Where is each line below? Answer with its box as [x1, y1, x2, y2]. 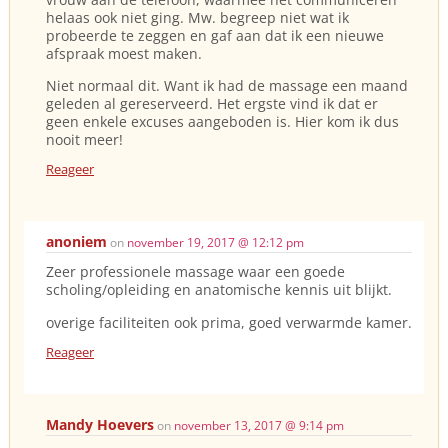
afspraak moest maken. [46, 43, 202, 63]
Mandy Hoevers [46, 415, 154, 435]
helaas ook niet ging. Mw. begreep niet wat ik [46, 7, 349, 27]
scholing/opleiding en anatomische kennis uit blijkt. [46, 280, 392, 300]
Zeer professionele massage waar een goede [46, 262, 345, 282]
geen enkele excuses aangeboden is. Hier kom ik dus [46, 111, 399, 131]
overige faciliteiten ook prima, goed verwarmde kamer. [46, 312, 412, 332]
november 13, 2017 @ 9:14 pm [174, 417, 344, 435]
